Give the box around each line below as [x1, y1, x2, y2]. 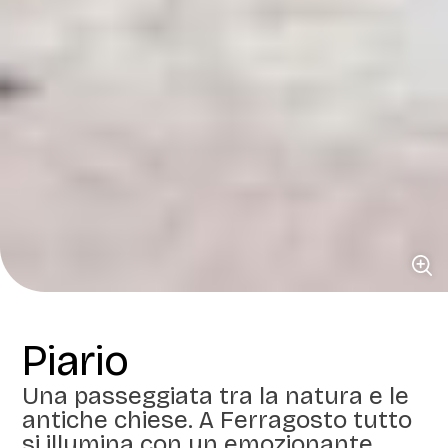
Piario [22, 334, 130, 386]
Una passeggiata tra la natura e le [22, 380, 410, 411]
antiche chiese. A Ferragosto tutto [22, 404, 413, 435]
